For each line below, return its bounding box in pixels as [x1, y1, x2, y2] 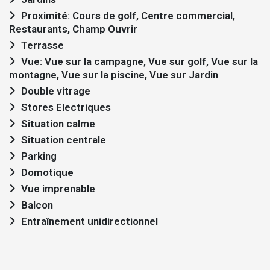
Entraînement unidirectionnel [21, 215, 158, 227]
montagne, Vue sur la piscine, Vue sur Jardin [9, 69, 218, 81]
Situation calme [21, 118, 95, 130]
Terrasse [21, 39, 64, 51]
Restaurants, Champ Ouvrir [9, 23, 137, 35]
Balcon [21, 199, 53, 211]
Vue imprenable [21, 183, 95, 195]
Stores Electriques [21, 101, 111, 113]
